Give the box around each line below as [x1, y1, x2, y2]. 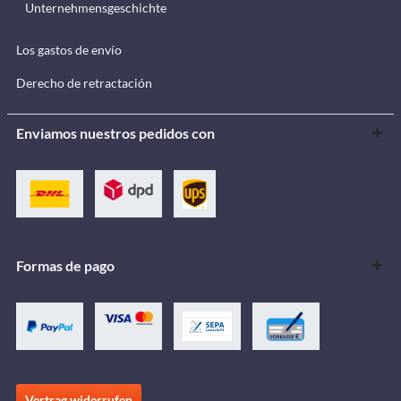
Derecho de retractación [16, 74, 152, 90]
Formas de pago [16, 256, 115, 274]
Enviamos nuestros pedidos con [16, 124, 215, 141]
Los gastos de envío [16, 41, 122, 57]
